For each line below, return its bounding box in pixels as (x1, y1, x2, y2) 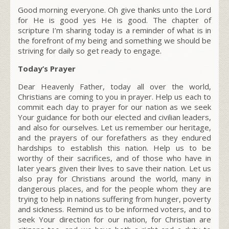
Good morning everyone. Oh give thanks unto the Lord (18, 4, 211, 15)
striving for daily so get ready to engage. (18, 45, 162, 56)
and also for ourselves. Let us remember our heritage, (18, 122, 211, 132)
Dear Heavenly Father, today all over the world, (18, 81, 211, 91)
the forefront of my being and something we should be (18, 35, 211, 45)
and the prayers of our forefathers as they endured (18, 132, 211, 143)
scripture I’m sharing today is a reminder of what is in (18, 25, 211, 35)
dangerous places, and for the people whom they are (18, 183, 211, 194)
